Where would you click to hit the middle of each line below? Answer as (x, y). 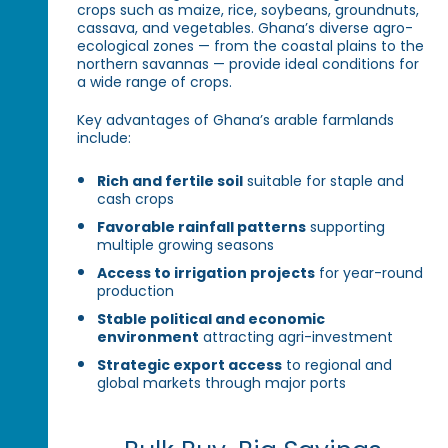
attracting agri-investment (296, 337)
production (136, 291)
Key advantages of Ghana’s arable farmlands (236, 119)
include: (104, 137)
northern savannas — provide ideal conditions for (248, 63)
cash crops (136, 199)
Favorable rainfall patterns (202, 227)
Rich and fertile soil (170, 181)
